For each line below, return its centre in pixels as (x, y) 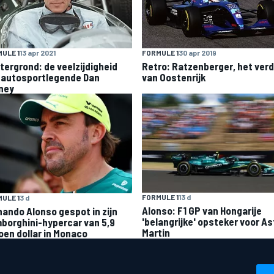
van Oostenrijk (174, 77)
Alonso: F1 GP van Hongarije (202, 210)
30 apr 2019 (198, 53)
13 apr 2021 (38, 53)
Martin (156, 232)
